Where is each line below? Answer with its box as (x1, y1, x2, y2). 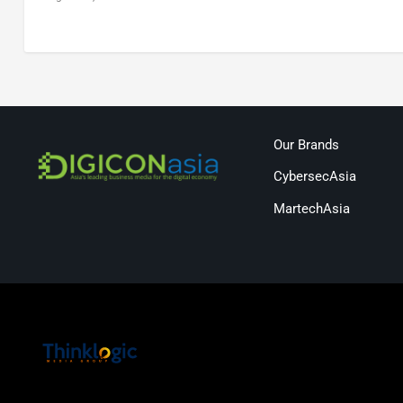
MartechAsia (273, 200, 350, 217)
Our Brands (273, 136, 339, 153)
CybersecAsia (273, 168, 356, 185)
